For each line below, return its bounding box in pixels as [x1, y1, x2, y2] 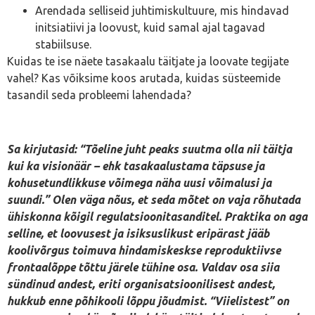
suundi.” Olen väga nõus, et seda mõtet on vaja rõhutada [7, 193, 300, 206]
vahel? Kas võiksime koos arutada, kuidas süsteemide [7, 72, 281, 85]
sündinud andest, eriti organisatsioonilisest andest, [7, 277, 275, 290]
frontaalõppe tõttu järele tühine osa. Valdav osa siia [7, 260, 279, 274]
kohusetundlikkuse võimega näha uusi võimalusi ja [7, 176, 271, 189]
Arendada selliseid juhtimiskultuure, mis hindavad [35, 4, 289, 18]
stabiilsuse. [35, 38, 91, 51]
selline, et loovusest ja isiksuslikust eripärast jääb [7, 226, 269, 240]
